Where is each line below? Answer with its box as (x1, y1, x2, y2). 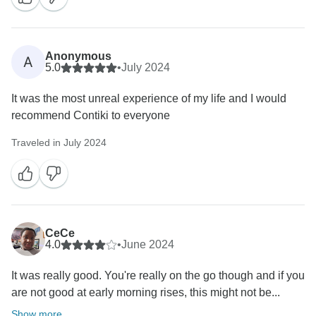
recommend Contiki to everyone (11, 109, 170, 122)
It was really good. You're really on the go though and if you (11, 269, 305, 282)
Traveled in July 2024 (11, 137, 107, 149)
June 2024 (121, 238, 174, 251)
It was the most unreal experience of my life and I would (11, 92, 286, 105)
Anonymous (45, 50, 111, 63)
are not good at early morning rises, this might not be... (11, 286, 280, 299)
